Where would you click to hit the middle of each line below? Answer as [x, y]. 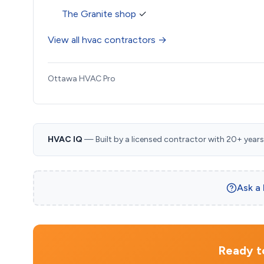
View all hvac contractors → [107, 40]
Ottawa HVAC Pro [82, 79]
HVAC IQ [65, 139]
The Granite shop [99, 14]
